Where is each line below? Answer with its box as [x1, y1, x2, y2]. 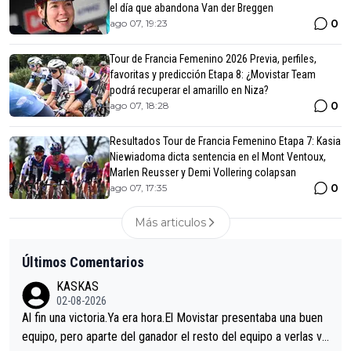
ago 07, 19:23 [110, 17, 168, 30]
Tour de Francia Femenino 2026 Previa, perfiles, [110, 52, 317, 66]
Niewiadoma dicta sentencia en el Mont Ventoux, [110, 150, 326, 164]
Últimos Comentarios [22, 254, 144, 271]
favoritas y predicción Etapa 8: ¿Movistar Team [110, 68, 316, 81]
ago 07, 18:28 [110, 100, 169, 112]
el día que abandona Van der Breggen [110, 2, 273, 15]
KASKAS [56, 279, 99, 295]
